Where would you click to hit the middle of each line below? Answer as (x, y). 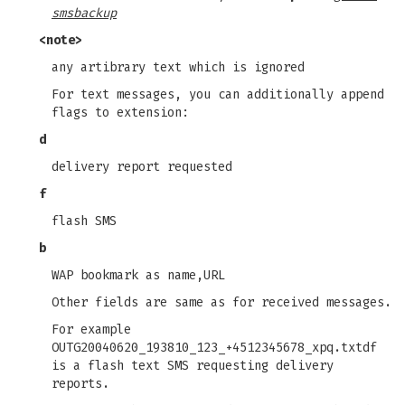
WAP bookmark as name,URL (138, 275)
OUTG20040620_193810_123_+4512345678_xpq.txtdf (214, 348)
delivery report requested (142, 167)
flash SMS (84, 221)
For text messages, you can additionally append (218, 94)
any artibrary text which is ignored (178, 67)
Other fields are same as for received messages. (221, 302)
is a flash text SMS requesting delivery (193, 366)
